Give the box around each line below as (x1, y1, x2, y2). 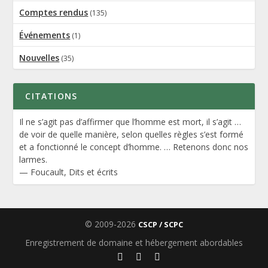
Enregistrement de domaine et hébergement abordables (25, 236, 243, 248)
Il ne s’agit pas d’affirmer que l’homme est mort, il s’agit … (19, 116, 242, 128)
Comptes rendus (19, 7, 89, 19)
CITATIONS (25, 90, 78, 102)
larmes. (19, 154, 48, 166)
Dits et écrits (69, 166, 118, 178)
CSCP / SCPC (138, 219, 183, 230)
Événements (19, 29, 71, 41)
